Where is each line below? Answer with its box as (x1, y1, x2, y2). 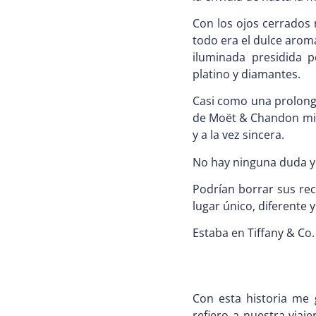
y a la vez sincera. (193, 127, 284, 143)
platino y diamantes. (193, 66, 300, 82)
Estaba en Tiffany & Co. (193, 225, 315, 241)
